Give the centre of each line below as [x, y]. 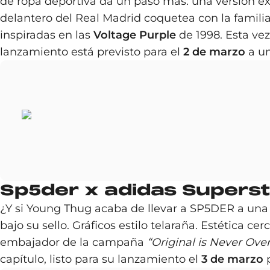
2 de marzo [214, 52]
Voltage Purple [135, 35]
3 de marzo [232, 259]
